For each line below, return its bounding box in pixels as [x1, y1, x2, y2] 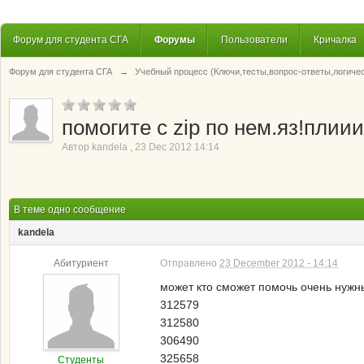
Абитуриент [53, 258, 109, 269]
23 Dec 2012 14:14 [135, 141, 219, 153]
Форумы [154, 34, 195, 45]
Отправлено [160, 258, 219, 269]
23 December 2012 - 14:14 [219, 258, 338, 269]
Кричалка [314, 34, 357, 45]
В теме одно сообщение [14, 204, 126, 215]
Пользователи [221, 34, 288, 45]
